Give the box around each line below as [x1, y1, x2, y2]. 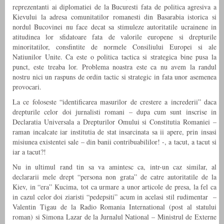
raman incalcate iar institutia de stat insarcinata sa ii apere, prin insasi [12, 127, 216, 137]
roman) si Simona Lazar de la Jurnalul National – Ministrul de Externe [12, 212, 216, 222]
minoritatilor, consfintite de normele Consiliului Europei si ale [12, 42, 216, 52]
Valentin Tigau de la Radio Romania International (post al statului [12, 202, 216, 212]
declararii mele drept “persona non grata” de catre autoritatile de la [12, 172, 216, 182]
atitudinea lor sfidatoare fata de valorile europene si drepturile [12, 32, 216, 42]
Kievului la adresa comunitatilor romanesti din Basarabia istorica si [12, 12, 216, 22]
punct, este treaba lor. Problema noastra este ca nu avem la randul [12, 62, 216, 72]
